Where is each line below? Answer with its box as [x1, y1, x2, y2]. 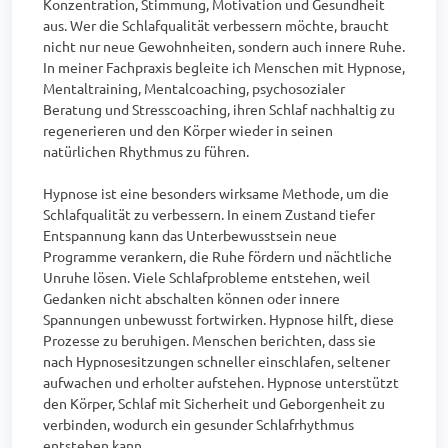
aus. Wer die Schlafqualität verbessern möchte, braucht [43, 16, 389, 34]
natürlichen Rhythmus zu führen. [43, 142, 249, 160]
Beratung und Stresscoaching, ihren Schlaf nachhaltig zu [43, 100, 395, 118]
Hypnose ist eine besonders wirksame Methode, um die [43, 184, 389, 202]
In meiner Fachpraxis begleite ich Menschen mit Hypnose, [43, 58, 405, 76]
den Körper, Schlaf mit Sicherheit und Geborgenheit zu [43, 394, 385, 412]
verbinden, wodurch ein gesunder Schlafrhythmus [43, 415, 354, 433]
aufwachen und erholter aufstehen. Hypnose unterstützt [43, 373, 399, 391]
